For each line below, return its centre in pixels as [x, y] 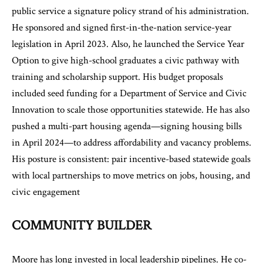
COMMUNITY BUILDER [82, 225]
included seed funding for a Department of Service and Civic [129, 93]
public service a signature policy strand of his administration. [130, 11]
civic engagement [46, 192]
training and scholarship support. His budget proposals [117, 77]
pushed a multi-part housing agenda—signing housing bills [127, 126]
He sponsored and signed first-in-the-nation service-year [122, 28]
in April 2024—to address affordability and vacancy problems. [131, 143]
